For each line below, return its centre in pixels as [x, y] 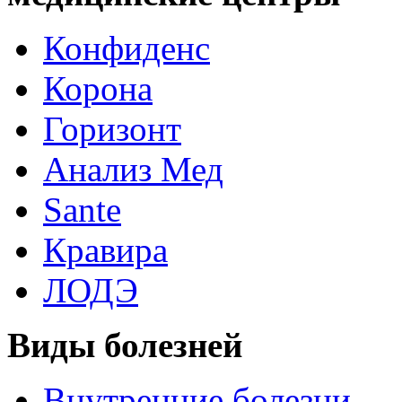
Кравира [105, 249]
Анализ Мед [133, 169]
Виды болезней [125, 345]
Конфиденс [127, 48]
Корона [98, 88]
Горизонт [112, 128]
